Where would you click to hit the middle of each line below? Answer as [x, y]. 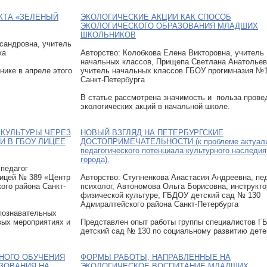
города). [95, 159]
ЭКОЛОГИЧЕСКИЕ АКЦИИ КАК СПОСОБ [156, 17]
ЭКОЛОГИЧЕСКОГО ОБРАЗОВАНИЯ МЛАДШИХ [169, 26]
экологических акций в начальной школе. [155, 106]
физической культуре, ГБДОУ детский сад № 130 [170, 195]
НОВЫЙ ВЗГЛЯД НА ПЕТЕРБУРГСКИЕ [152, 132]
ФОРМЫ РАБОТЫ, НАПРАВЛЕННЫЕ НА [156, 257]
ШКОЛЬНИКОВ [108, 35]
